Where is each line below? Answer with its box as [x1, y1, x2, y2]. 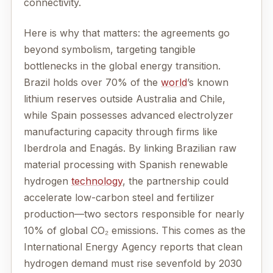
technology [71, 174, 122, 187]
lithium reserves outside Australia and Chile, [24, 92, 225, 105]
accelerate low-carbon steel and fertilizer [24, 191, 214, 204]
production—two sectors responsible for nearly [24, 207, 244, 220]
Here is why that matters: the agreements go [24, 26, 230, 39]
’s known [187, 76, 229, 88]
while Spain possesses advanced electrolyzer [24, 108, 233, 121]
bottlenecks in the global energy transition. [24, 59, 221, 72]
